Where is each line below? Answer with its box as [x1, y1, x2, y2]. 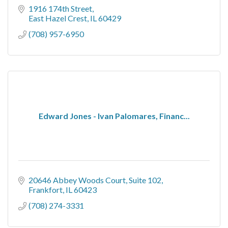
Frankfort [28, 184, 63, 194]
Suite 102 [129, 175, 161, 185]
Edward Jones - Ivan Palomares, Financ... [38, 110, 190, 121]
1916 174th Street [28, 3, 92, 13]
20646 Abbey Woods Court [28, 175, 126, 185]
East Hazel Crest [28, 13, 87, 23]
